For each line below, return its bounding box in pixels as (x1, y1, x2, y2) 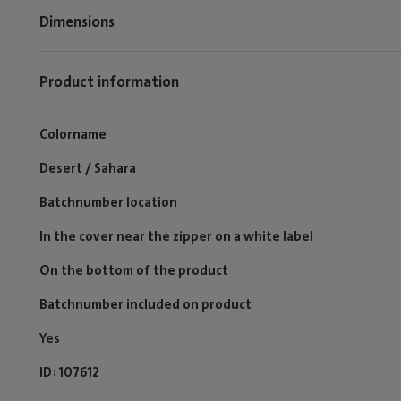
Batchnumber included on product (39, 295, 252, 313)
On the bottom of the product (39, 261, 228, 279)
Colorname (39, 125, 107, 143)
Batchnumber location (39, 193, 177, 211)
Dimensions (39, 11, 115, 31)
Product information (39, 71, 179, 91)
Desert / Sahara (39, 159, 136, 177)
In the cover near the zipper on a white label (39, 227, 313, 245)
